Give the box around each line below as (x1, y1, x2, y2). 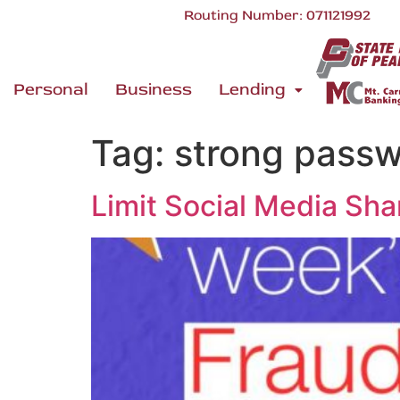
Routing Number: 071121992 (183, 6, 371, 24)
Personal (13, 79, 88, 101)
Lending (219, 79, 286, 101)
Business (115, 79, 192, 101)
